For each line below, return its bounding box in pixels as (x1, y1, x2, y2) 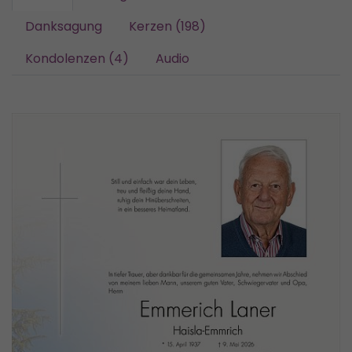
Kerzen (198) (129, 17, 206, 35)
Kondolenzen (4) (25, 49, 129, 68)
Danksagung (25, 17, 102, 35)
